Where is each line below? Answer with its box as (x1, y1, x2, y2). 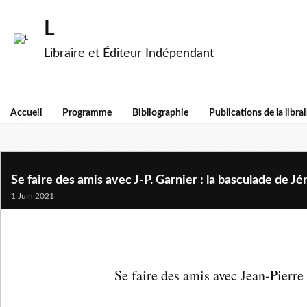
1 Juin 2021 (11, 192, 54, 200)
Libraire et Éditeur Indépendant (44, 47, 214, 60)
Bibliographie (132, 108, 188, 118)
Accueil (10, 108, 42, 118)
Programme (62, 108, 112, 118)
